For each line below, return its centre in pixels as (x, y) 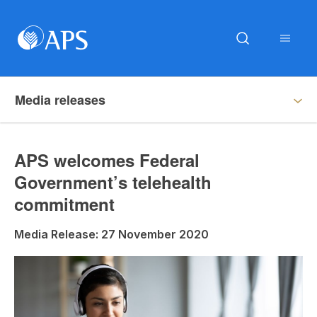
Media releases (60, 100)
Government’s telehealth (113, 182)
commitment (64, 204)
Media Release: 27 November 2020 (111, 234)
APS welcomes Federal (107, 160)
